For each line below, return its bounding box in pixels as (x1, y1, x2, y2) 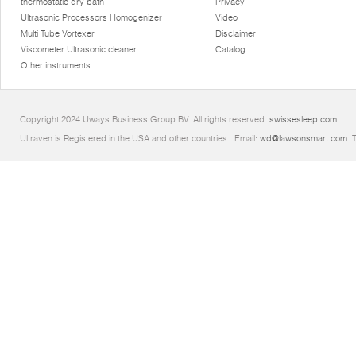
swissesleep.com (269, 114, 337, 125)
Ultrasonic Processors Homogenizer (21, 12, 163, 23)
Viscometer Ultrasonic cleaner (21, 44, 137, 55)
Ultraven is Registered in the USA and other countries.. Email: (20, 133, 260, 144)
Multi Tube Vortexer (21, 28, 95, 39)
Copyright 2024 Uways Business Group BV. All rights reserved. (20, 114, 269, 125)
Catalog (215, 44, 246, 55)
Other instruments (21, 60, 91, 71)
